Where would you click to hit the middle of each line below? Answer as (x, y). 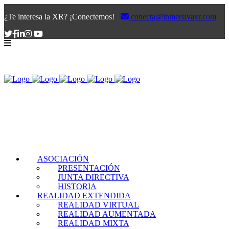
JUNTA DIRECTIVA (94, 177)
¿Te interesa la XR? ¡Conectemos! (62, 17)
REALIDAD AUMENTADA (107, 214)
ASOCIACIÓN (63, 159)
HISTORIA (77, 186)
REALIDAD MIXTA (94, 223)
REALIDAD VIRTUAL (98, 205)
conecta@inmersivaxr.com (173, 17)
